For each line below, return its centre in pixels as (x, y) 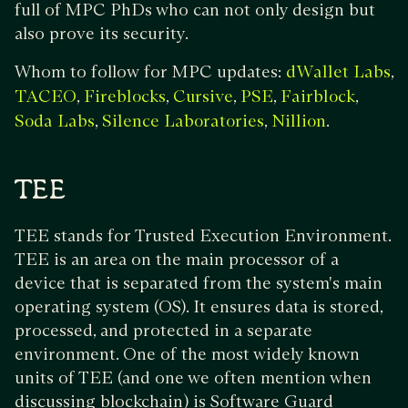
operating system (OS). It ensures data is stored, (199, 306)
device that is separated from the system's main (199, 282)
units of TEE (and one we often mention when (193, 377)
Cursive (203, 97)
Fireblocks (125, 97)
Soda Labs (55, 121)
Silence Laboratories (183, 121)
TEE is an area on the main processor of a (177, 259)
